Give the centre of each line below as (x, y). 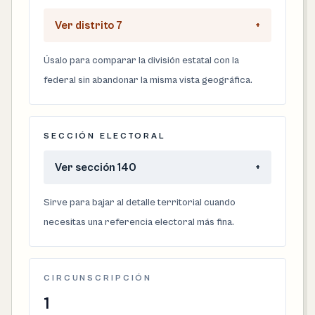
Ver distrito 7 (89, 25)
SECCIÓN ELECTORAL (104, 136)
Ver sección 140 (96, 167)
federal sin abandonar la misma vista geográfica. (148, 80)
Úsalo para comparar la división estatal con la (141, 60)
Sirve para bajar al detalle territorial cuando (140, 202)
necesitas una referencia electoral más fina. (139, 222)
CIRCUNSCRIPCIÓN (98, 278)
